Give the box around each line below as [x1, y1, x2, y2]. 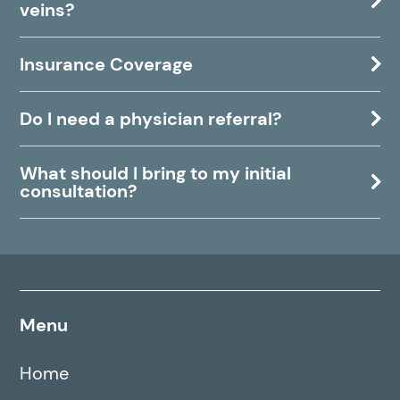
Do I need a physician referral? [20, 107, 283, 131]
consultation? [20, 179, 138, 204]
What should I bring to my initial [20, 162, 292, 186]
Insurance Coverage [20, 53, 194, 77]
